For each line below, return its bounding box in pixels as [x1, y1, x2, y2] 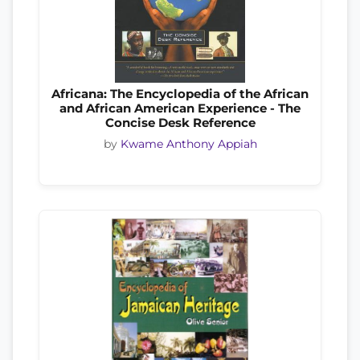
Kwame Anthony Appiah [120, 137, 257, 150]
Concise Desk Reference [104, 114, 256, 130]
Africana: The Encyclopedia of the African [51, 85, 309, 101]
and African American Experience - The [59, 100, 301, 116]
